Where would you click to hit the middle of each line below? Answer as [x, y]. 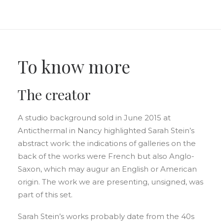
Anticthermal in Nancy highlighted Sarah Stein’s [106, 130]
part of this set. [45, 195]
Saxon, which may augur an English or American [107, 169]
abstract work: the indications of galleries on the [107, 143]
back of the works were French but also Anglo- [106, 156]
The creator [54, 94]
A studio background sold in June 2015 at [94, 118]
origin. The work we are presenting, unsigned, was [110, 182]
